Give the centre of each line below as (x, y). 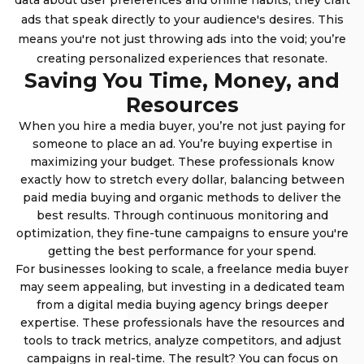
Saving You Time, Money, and (182, 81)
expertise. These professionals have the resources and (182, 323)
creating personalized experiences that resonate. (182, 59)
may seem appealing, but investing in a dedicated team (182, 287)
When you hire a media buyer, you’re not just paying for (182, 126)
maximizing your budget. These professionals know (182, 162)
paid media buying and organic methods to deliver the (182, 198)
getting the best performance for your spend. (182, 251)
